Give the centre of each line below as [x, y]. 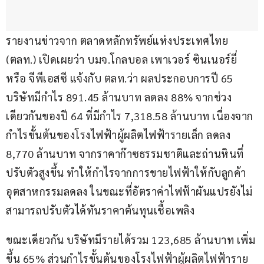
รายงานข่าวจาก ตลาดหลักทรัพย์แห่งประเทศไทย [118, 41]
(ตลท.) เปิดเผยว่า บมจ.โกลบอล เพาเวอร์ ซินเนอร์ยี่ [123, 60]
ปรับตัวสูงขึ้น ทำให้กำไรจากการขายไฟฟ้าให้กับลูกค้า [126, 173]
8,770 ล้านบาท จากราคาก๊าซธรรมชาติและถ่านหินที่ [125, 154]
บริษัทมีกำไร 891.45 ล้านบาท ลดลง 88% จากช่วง [119, 97]
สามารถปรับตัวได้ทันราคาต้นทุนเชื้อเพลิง [100, 210]
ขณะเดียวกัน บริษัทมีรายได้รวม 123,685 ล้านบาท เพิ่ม [131, 240]
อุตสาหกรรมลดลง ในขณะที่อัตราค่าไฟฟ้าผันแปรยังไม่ [129, 192]
